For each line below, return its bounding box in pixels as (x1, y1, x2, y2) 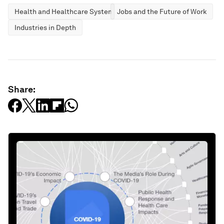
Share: (8, 84, 35, 94)
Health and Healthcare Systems (14, 7, 117, 15)
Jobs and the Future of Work (117, 7, 206, 15)
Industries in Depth (14, 23, 76, 31)
